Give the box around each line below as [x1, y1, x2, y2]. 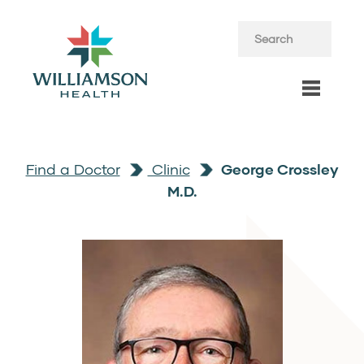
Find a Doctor [25, 160, 120, 179]
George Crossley [217, 160, 339, 179]
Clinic [147, 160, 190, 179]
